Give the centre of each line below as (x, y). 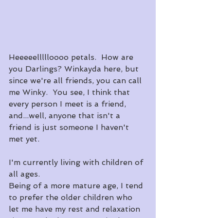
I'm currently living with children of (77, 163)
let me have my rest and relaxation (76, 209)
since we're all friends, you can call (76, 81)
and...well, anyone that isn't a (66, 116)
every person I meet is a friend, (69, 104)
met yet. (24, 139)
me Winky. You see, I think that (71, 92)
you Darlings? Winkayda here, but (75, 69)
